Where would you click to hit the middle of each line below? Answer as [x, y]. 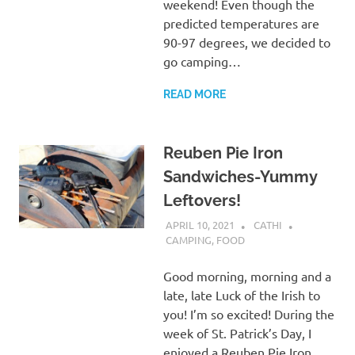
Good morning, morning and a [247, 276]
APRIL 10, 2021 [200, 225]
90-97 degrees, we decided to [246, 42]
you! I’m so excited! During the [248, 314]
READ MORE [194, 94]
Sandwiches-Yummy [240, 176]
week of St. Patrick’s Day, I [237, 333]
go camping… [202, 61]
